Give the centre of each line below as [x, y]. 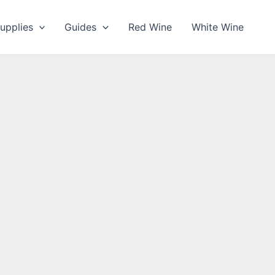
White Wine [218, 27]
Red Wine [150, 27]
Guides [81, 27]
